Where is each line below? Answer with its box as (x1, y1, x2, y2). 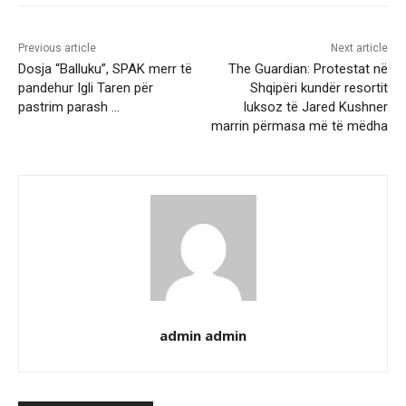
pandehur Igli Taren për (18, 79, 153, 96)
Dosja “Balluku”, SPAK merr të (18, 60, 192, 77)
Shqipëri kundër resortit (249, 79, 388, 96)
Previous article (18, 41, 96, 54)
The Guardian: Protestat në (227, 60, 388, 77)
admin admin (159, 325, 246, 344)
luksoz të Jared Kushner (243, 98, 388, 115)
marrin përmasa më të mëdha (210, 117, 388, 134)
